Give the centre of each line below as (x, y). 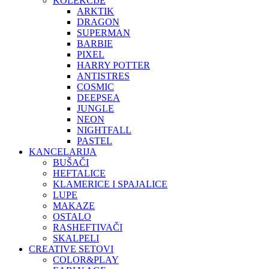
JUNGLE (95, 109)
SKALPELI (76, 238)
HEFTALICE (79, 174)
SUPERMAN (104, 33)
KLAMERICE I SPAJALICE (110, 184)
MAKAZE (74, 206)
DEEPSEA (98, 98)
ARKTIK (95, 11)
